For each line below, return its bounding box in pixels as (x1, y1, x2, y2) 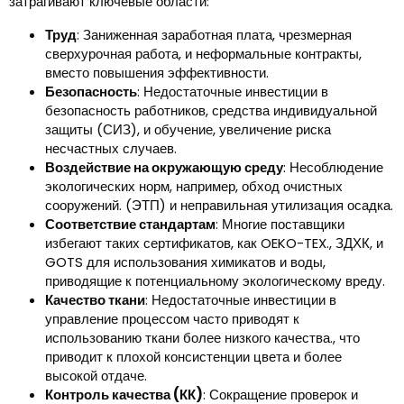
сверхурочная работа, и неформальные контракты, (45, 44, 362, 64)
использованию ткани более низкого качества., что (45, 328, 360, 348)
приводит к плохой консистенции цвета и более (45, 347, 342, 367)
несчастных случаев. (45, 139, 177, 159)
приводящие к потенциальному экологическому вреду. (45, 271, 385, 291)
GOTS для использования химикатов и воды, (45, 252, 326, 272)
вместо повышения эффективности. (45, 63, 269, 83)
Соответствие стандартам (45, 215, 216, 234)
